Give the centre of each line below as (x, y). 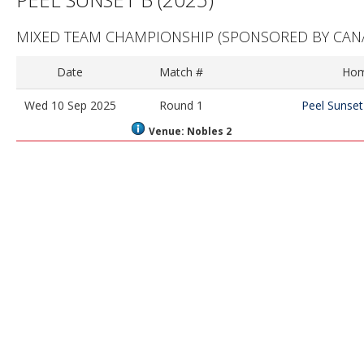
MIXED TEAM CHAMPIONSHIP (115, 37)
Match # (181, 72)
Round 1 (181, 105)
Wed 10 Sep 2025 (70, 105)
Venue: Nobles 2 (190, 131)
